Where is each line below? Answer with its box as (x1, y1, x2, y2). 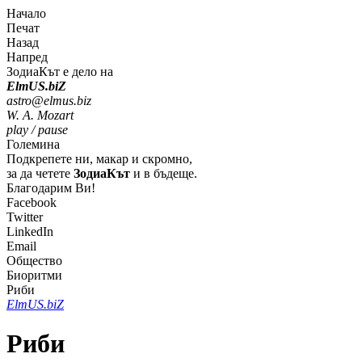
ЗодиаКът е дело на (6, 65, 113, 78)
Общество (6, 254, 62, 267)
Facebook (6, 196, 57, 209)
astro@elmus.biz (6, 94, 91, 107)
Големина (6, 137, 60, 151)
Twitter (6, 210, 43, 224)
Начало (6, 6, 46, 20)
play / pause (6, 123, 68, 137)
